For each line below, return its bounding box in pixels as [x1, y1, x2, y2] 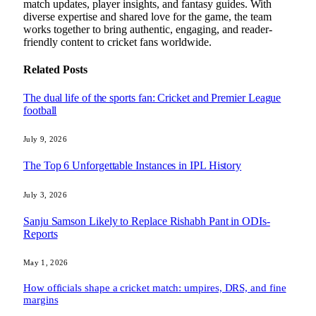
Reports [23, 227, 58, 240]
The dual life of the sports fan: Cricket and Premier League [23, 91, 281, 104]
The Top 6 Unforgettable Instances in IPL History [23, 159, 242, 172]
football [23, 104, 57, 116]
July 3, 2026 [23, 190, 67, 199]
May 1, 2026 [23, 258, 68, 267]
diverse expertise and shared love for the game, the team [23, 11, 272, 23]
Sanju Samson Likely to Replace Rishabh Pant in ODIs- [23, 214, 270, 227]
